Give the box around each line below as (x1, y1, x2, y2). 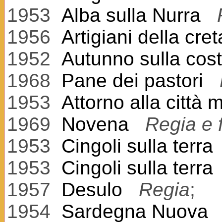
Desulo (61, 179, 122, 200)
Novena (61, 113, 129, 135)
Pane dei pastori (61, 70, 203, 91)
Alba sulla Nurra (61, 4, 201, 26)
